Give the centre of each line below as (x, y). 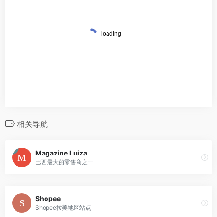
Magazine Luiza (61, 153)
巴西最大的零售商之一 (64, 162)
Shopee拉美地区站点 (63, 208)
